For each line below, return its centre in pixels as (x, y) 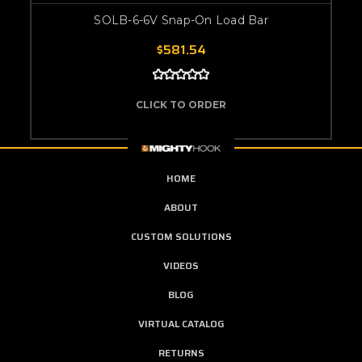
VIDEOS (181, 265)
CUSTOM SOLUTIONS (181, 236)
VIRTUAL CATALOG (181, 323)
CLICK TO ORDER (181, 104)
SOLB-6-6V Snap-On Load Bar (181, 20)
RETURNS (181, 352)
